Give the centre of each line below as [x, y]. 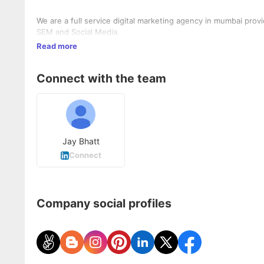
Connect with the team [101, 78]
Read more [57, 46]
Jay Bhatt [81, 141]
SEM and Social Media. [78, 32]
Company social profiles [104, 203]
